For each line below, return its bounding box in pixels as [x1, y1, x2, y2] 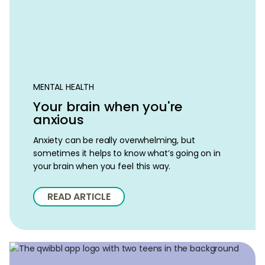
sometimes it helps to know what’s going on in [33, 147, 221, 159]
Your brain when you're [33, 98, 183, 116]
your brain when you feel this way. [33, 160, 171, 172]
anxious [33, 111, 84, 129]
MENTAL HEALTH [33, 81, 95, 93]
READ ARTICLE [47, 190, 111, 203]
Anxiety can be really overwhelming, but [33, 134, 195, 146]
